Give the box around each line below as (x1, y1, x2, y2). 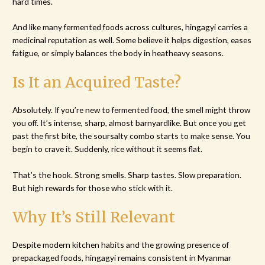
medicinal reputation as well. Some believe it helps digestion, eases (12, 35, 252, 46)
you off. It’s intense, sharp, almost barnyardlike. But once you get (12, 118, 247, 128)
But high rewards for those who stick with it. (12, 183, 173, 193)
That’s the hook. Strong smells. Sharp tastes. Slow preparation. (12, 170, 242, 180)
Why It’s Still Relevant (12, 208, 176, 227)
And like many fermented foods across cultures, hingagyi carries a (12, 22, 248, 33)
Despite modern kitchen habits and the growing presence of (12, 240, 230, 250)
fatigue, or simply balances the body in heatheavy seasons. (12, 48, 224, 59)
